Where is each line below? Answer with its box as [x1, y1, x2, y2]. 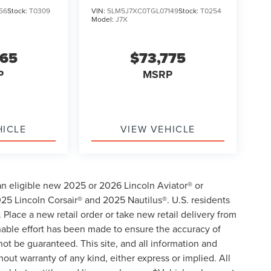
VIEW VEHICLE [120, 122, 195, 136]
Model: [91, 14, 116, 25]
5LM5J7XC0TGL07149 [106, 5, 178, 16]
